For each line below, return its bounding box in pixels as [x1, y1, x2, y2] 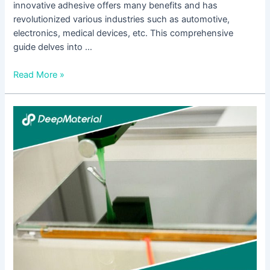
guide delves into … [13, 41, 93, 52]
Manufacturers [13, 203, 72, 215]
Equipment [13, 189, 57, 201]
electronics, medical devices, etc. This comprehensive [13, 27, 234, 39]
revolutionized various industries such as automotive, [13, 13, 230, 25]
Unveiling [13, 106, 51, 118]
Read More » [13, 69, 65, 80]
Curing [13, 175, 40, 187]
